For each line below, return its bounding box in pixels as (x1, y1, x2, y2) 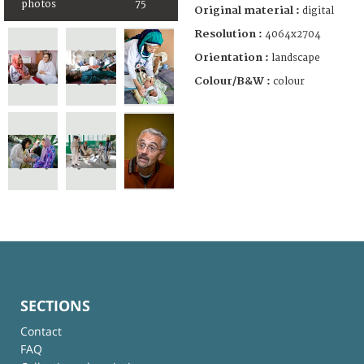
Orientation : (194, 50, 271, 64)
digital (302, 4, 334, 17)
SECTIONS (20, 295, 90, 315)
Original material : (194, 3, 302, 17)
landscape (271, 51, 320, 64)
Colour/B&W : (194, 74, 273, 88)
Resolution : (194, 27, 262, 41)
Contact (20, 323, 62, 339)
